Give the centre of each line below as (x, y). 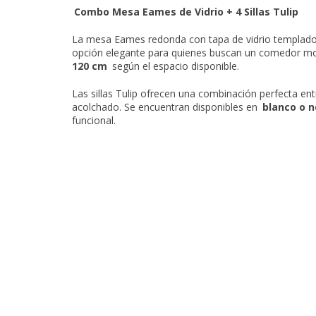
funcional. (94, 120)
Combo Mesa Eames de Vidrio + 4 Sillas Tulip (186, 12)
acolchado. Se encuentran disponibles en (166, 107)
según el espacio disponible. (174, 66)
